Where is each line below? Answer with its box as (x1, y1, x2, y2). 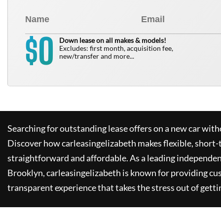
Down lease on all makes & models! (59, 36, 166, 44)
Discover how (7, 138, 62, 148)
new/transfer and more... (59, 52, 134, 60)
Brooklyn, (7, 167, 46, 178)
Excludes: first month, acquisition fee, (59, 44, 173, 52)
